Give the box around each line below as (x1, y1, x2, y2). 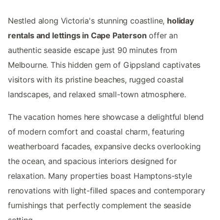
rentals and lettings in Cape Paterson (8, 30, 147, 40)
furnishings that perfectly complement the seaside (8, 200, 191, 210)
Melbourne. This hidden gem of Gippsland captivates (8, 59, 201, 70)
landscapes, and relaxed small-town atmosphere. (8, 89, 186, 99)
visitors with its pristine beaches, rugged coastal (8, 74, 184, 84)
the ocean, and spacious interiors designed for (8, 156, 177, 166)
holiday (167, 15, 194, 26)
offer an (146, 30, 178, 40)
